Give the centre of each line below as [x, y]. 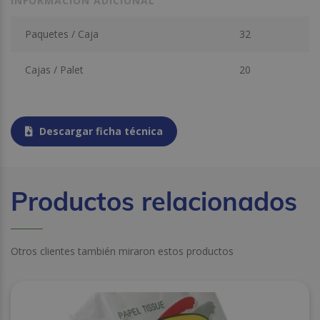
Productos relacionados [154, 201]
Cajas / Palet [54, 69]
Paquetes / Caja [61, 34]
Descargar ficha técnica [100, 131]
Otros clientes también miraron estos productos [122, 251]
